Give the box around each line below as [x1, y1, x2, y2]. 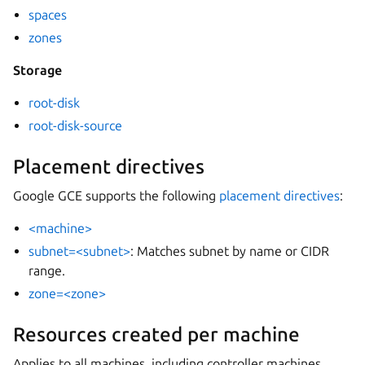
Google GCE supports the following [13, 187, 219, 203]
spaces [29, 7, 68, 22]
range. [29, 262, 66, 278]
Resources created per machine [13, 323, 300, 345]
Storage [13, 62, 62, 77]
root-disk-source [29, 117, 123, 133]
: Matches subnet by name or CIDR [130, 243, 330, 258]
